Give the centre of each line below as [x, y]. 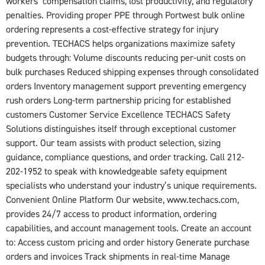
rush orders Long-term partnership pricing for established [118, 100]
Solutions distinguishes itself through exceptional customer [121, 129]
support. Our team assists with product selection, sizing [113, 143]
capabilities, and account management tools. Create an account [129, 228]
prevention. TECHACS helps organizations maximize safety [120, 43]
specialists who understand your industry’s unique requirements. [131, 185]
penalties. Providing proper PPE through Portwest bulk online [125, 15]
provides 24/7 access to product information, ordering [111, 214]
